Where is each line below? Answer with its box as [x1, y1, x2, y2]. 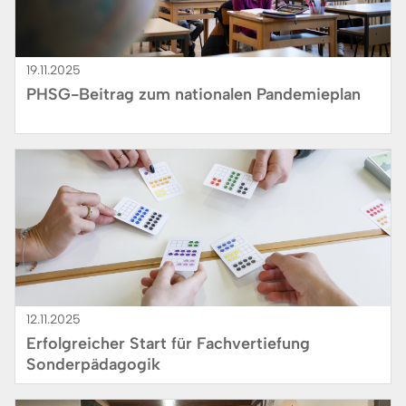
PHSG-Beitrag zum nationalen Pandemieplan [26, 83, 361, 104]
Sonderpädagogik [26, 354, 160, 375]
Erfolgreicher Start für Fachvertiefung [26, 333, 310, 354]
